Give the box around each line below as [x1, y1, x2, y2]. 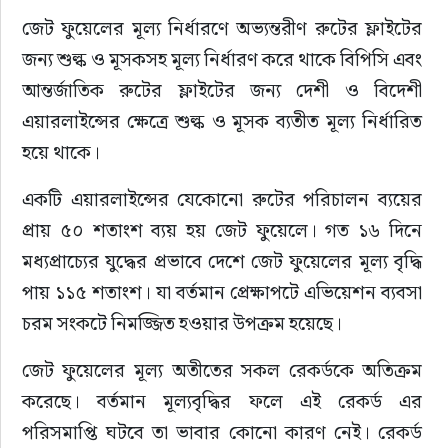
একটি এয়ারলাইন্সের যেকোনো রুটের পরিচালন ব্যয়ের [21, 187, 427, 212]
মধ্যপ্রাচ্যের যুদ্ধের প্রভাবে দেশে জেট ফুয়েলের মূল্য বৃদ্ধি [21, 249, 427, 274]
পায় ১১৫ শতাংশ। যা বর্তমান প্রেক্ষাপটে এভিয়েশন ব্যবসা [21, 280, 427, 305]
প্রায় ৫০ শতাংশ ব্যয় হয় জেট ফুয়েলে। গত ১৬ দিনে [21, 218, 427, 243]
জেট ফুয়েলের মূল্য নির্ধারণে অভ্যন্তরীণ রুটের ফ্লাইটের [21, 16, 427, 41]
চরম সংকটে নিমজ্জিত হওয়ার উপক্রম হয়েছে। [21, 311, 342, 336]
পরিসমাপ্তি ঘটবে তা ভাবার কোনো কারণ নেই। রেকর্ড [21, 420, 427, 445]
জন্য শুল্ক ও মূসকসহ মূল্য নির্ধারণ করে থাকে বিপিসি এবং [21, 47, 427, 72]
